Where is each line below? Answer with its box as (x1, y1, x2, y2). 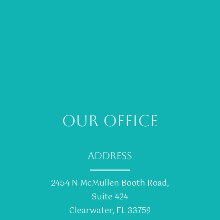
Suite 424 (91, 191, 129, 204)
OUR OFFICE (61, 111, 158, 130)
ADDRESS (87, 150, 132, 162)
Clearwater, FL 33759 (69, 204, 151, 218)
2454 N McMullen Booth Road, (51, 177, 169, 191)
